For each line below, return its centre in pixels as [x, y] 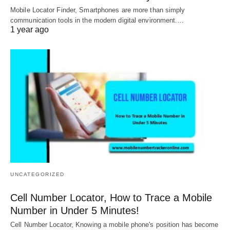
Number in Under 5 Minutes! [75, 211]
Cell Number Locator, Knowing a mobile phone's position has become [114, 225]
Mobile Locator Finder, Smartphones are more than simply [98, 10]
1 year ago [30, 29]
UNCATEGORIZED [37, 175]
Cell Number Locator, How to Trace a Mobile [111, 198]
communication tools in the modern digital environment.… [97, 20]
